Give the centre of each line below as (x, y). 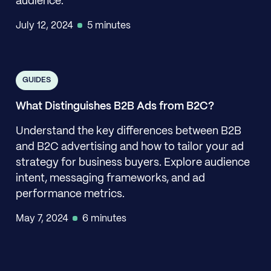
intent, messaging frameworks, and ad (110, 178)
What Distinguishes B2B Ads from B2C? (115, 107)
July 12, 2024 (44, 25)
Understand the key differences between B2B (128, 131)
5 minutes (109, 25)
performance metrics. (70, 194)
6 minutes (105, 218)
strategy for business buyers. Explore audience (132, 163)
